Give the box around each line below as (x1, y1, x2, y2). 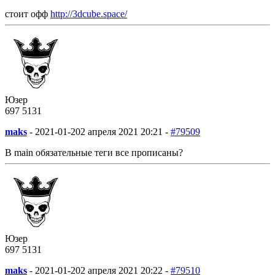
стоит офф (5, 8, 50, 19)
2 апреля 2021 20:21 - (80, 126, 168, 137)
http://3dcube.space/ (50, 8, 127, 19)
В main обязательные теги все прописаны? (5, 147, 183, 158)
